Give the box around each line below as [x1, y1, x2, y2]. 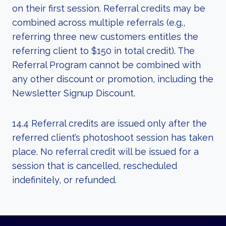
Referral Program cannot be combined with [12, 60, 201, 70]
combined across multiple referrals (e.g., [12, 17, 185, 28]
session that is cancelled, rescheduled [12, 160, 177, 171]
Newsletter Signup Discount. [12, 88, 135, 98]
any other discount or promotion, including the [12, 74, 213, 84]
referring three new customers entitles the [12, 31, 198, 42]
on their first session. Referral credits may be [12, 3, 205, 14]
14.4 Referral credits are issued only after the [12, 118, 207, 129]
